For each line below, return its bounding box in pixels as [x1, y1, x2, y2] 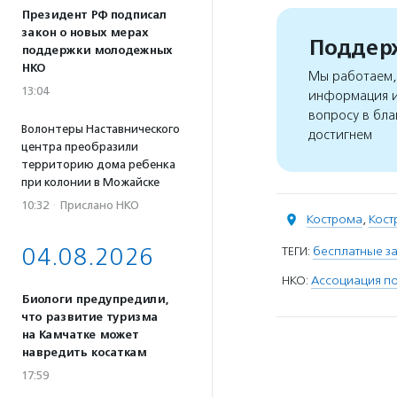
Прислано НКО [60, 198, 139, 212]
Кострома [307, 212, 362, 227]
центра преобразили [21, 140, 138, 153]
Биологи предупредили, [21, 292, 168, 307]
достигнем [308, 127, 372, 144]
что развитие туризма [21, 310, 158, 324]
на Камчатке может [21, 328, 138, 342]
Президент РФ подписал [21, 8, 167, 22]
